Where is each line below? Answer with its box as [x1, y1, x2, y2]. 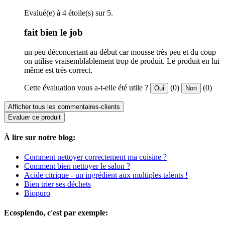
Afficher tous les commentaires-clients [8, 102, 120, 110]
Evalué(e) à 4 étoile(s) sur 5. [24, 9, 113, 18]
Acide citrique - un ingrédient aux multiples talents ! [24, 171, 188, 180]
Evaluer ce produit [8, 113, 61, 121]
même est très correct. [24, 65, 92, 74]
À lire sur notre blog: [4, 133, 75, 142]
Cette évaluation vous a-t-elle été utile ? [24, 83, 148, 92]
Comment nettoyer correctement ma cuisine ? [24, 153, 167, 162]
